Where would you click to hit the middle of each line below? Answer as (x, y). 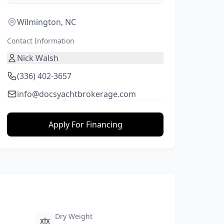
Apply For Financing (85, 124)
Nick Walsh (38, 58)
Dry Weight (73, 216)
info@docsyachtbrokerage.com (77, 94)
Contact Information (41, 41)
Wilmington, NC (47, 22)
